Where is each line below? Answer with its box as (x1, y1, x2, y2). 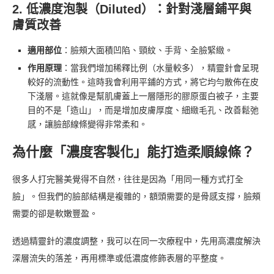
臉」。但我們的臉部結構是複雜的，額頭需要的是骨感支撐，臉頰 (12, 191, 261, 201)
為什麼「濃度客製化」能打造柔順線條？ (12, 144, 254, 160)
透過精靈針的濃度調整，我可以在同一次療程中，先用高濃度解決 (12, 236, 261, 246)
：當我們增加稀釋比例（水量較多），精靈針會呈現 (62, 63, 259, 73)
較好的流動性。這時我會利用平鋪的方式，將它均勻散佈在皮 (28, 77, 259, 87)
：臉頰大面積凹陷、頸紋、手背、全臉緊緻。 (62, 45, 233, 55)
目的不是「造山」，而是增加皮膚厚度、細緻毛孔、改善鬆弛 (28, 105, 259, 115)
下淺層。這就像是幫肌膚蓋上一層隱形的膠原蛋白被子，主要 (28, 91, 259, 101)
